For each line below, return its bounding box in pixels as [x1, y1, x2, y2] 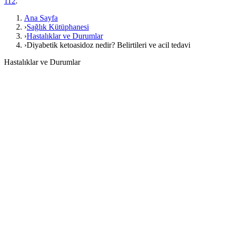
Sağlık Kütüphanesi [27, 23, 89, 31]
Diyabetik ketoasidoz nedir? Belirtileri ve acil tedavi [27, 41, 190, 49]
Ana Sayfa [24, 14, 58, 22]
